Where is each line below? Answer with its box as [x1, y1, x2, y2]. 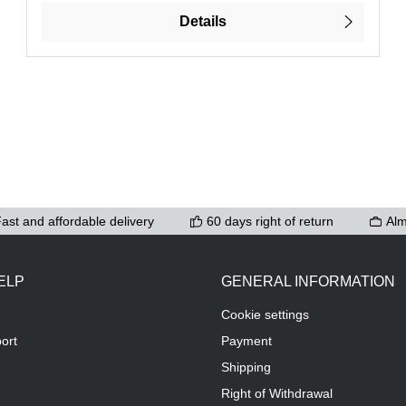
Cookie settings [221, 307, 309, 323]
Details [179, 14, 227, 30]
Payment [221, 333, 272, 349]
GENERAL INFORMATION [221, 274, 395, 290]
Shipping [221, 360, 271, 375]
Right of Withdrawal [221, 386, 333, 401]
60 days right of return [207, 213, 333, 228]
